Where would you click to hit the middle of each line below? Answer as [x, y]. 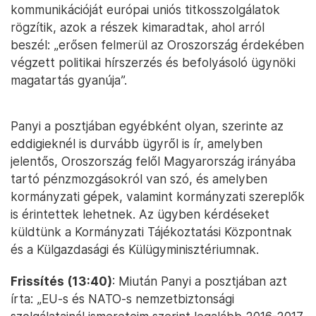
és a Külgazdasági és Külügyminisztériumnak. [135, 250]
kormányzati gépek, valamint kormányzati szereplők [158, 197]
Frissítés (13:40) [61, 281]
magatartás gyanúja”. [69, 80]
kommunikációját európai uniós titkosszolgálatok [145, 10]
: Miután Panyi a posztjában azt [200, 281]
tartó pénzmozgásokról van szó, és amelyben [139, 179]
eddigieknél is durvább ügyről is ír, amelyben [136, 144]
